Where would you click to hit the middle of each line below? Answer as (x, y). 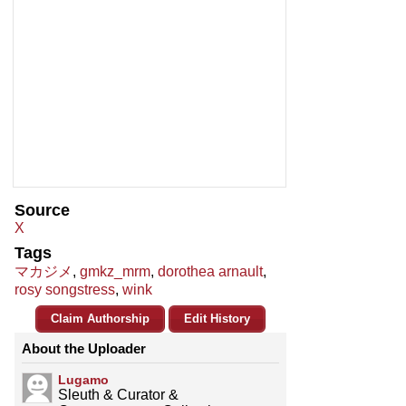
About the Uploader (84, 349)
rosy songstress (65, 290)
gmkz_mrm (115, 272)
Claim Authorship (100, 319)
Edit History (217, 319)
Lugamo (83, 380)
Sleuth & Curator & (118, 395)
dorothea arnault (210, 272)
